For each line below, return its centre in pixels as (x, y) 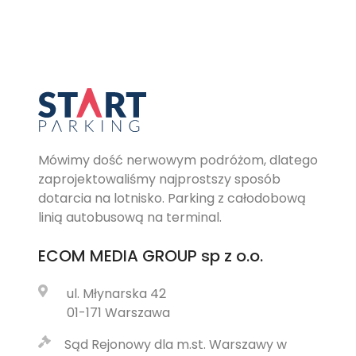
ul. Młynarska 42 (116, 294)
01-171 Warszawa (118, 313)
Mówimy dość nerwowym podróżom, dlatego (178, 160)
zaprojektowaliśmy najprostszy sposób (159, 179)
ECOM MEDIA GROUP (118, 256)
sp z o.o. (230, 256)
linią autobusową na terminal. (130, 217)
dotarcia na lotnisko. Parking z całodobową (172, 198)
